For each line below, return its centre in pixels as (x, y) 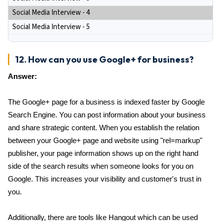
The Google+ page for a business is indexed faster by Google (106, 102)
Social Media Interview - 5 (51, 27)
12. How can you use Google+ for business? (105, 59)
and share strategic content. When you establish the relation (104, 128)
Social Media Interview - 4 (51, 13)
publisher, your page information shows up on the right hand (103, 153)
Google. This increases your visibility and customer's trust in (105, 179)
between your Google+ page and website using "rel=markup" (105, 140)
